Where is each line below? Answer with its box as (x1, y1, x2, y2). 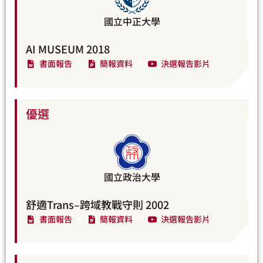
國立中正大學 (104, 14, 160, 28)
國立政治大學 (104, 169, 160, 184)
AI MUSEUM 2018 (26, 41, 110, 56)
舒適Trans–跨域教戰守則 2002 (26, 196, 169, 212)
